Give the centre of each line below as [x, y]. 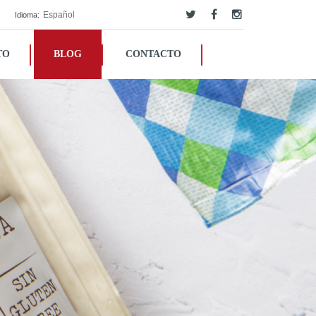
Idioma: [27, 15]
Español [59, 15]
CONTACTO [153, 54]
